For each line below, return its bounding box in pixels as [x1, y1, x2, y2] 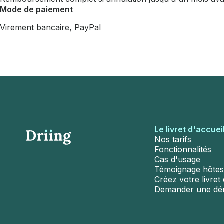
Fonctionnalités [154, 144, 211, 154]
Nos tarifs [154, 134, 191, 144]
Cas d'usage [154, 154, 200, 164]
